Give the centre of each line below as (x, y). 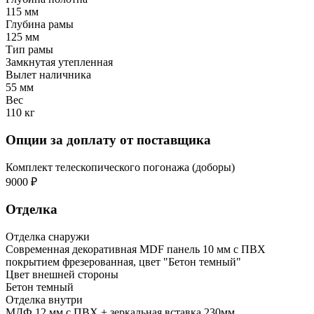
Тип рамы (29, 50)
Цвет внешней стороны (62, 275)
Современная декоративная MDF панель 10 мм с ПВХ (136, 250)
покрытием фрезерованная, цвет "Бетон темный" (123, 262)
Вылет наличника (48, 75)
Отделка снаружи (48, 237)
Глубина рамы (40, 25)
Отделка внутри (44, 300)
